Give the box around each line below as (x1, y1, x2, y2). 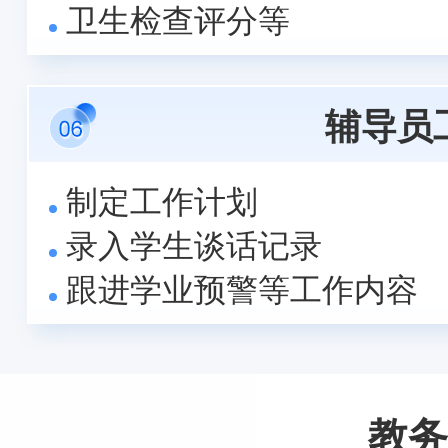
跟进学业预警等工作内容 (65, 264, 418, 311)
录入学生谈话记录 (65, 220, 322, 267)
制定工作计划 (65, 176, 258, 223)
